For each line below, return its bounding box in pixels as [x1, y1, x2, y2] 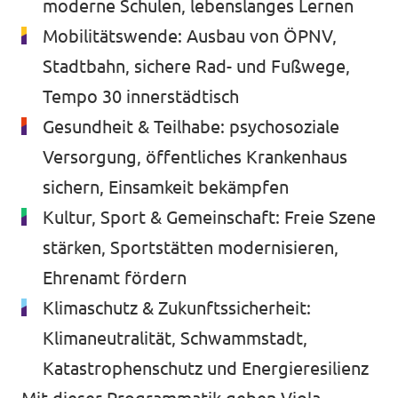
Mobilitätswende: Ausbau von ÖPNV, [43, 26, 337, 46]
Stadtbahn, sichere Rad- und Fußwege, [43, 56, 350, 76]
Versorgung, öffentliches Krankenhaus [43, 147, 347, 167]
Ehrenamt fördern [43, 267, 187, 288]
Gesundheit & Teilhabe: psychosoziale [43, 116, 339, 137]
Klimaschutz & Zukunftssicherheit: [43, 298, 311, 318]
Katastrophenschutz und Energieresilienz [43, 358, 369, 378]
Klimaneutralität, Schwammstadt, [43, 328, 307, 348]
